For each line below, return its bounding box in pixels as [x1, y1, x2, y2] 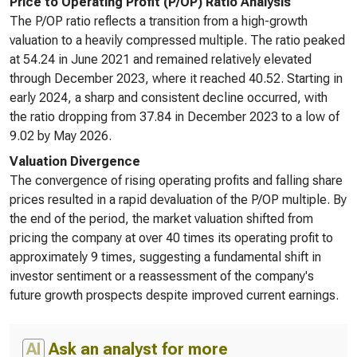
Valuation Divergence [10, 154, 140, 169]
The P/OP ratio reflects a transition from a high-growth [10, 14, 308, 29]
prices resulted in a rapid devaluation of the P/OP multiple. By [10, 192, 347, 207]
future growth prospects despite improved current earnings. [10, 288, 339, 303]
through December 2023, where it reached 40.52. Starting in [10, 71, 343, 86]
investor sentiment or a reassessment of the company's [10, 269, 314, 284]
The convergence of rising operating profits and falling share [10, 173, 343, 188]
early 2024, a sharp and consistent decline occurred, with [10, 90, 328, 105]
